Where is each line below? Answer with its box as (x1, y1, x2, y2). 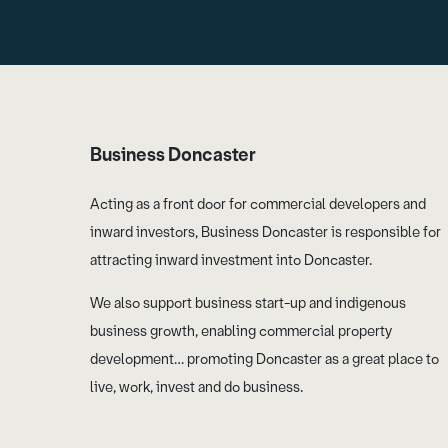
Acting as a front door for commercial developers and (90, 195, 426, 215)
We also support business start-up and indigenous (90, 294, 406, 314)
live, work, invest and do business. (90, 378, 306, 398)
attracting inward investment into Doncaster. (90, 251, 372, 271)
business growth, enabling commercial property (90, 322, 392, 342)
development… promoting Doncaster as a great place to (90, 350, 439, 370)
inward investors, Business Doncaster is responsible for (90, 223, 441, 243)
